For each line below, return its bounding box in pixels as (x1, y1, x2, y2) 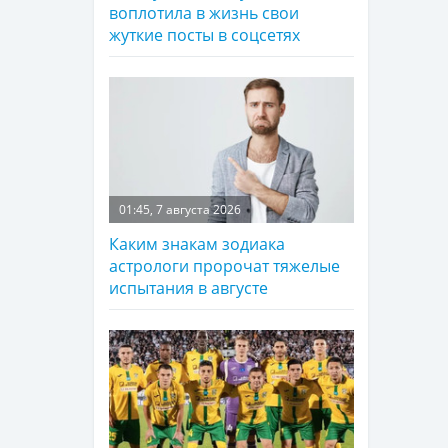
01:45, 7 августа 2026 (119, 201, 241, 219)
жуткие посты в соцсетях (109, 24, 300, 47)
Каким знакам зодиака (109, 233, 285, 256)
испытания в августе (109, 277, 268, 300)
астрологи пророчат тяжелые (109, 255, 340, 278)
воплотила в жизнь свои (109, 2, 299, 25)
